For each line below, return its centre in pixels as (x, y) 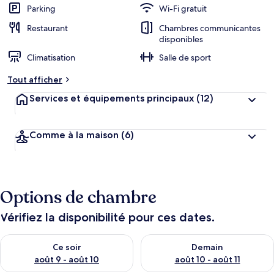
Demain (207, 247)
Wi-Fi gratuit (183, 9)
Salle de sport (185, 57)
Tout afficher (35, 80)
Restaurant (47, 28)
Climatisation (51, 57)
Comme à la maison (74, 135)
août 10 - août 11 (207, 259)
